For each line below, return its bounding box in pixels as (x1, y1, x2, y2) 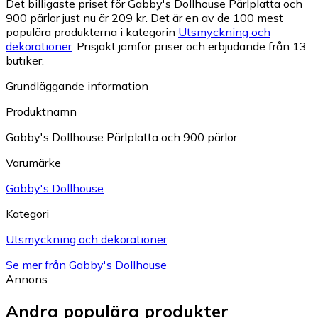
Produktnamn (6, 104, 77, 119)
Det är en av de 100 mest (150, 11, 283, 26)
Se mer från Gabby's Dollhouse (6, 258, 167, 273)
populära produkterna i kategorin (6, 25, 178, 40)
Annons (6, 272, 48, 287)
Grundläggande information (6, 79, 148, 94)
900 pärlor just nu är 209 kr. (6, 11, 148, 26)
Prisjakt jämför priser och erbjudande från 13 (77, 39, 307, 54)
